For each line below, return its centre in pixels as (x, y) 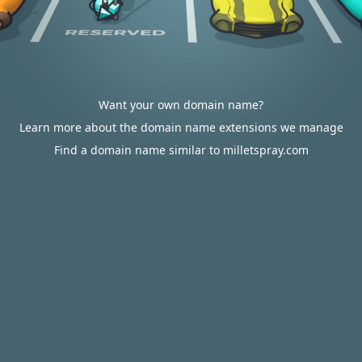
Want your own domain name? (181, 105)
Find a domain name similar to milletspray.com (181, 150)
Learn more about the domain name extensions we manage (181, 127)
